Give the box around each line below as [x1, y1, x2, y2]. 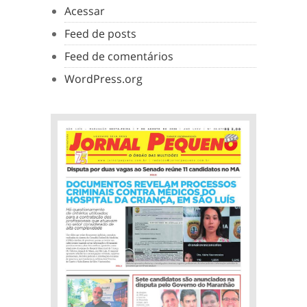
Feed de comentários [64, 49, 173, 64]
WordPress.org [64, 71, 143, 86]
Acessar [64, 3, 105, 19]
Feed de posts [64, 26, 136, 41]
